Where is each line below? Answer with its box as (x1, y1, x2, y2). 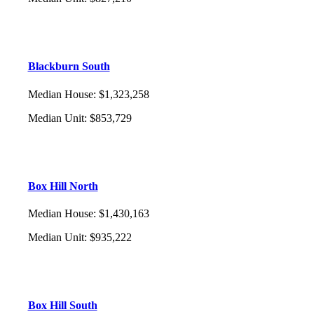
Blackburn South (27, 60, 110, 73)
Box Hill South (27, 299, 97, 312)
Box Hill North (27, 179, 98, 192)
